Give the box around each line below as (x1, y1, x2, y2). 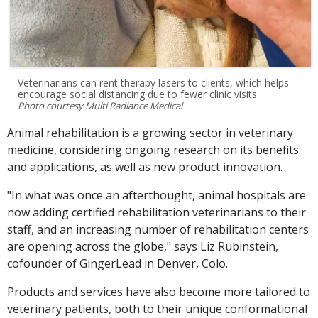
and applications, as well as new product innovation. (7, 158, 283, 175)
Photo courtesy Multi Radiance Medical (18, 99, 183, 112)
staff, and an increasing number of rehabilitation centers (7, 221, 309, 237)
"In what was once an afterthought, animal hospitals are (7, 187, 306, 203)
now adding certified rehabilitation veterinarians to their (7, 204, 306, 220)
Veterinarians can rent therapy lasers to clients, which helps (18, 75, 290, 89)
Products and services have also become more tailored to (7, 283, 310, 300)
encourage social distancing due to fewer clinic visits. (18, 87, 260, 101)
